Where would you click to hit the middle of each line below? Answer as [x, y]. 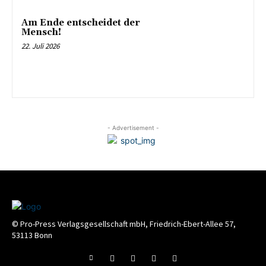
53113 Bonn [32, 235]
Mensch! [41, 32]
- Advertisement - [133, 128]
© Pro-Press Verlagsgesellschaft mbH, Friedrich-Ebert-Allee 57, [124, 224]
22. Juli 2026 [40, 46]
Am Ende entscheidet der [81, 23]
